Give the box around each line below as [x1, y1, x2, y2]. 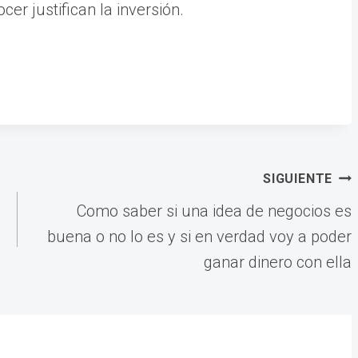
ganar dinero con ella [204, 252, 352, 272]
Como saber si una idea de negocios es [77, 201, 352, 221]
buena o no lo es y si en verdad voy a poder [47, 226, 352, 246]
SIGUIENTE [262, 170, 333, 186]
